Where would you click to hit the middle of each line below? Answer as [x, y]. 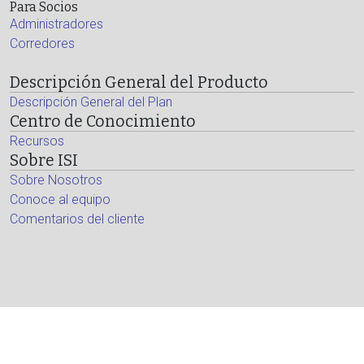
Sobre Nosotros [56, 180]
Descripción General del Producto [139, 82]
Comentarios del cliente [77, 219]
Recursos [37, 141]
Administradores [56, 24]
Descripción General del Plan [91, 102]
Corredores [42, 43]
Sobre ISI [44, 160]
